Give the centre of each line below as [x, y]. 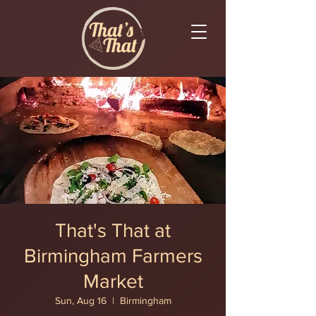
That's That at [113, 230]
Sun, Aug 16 [80, 300]
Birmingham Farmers [113, 256]
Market [113, 281]
